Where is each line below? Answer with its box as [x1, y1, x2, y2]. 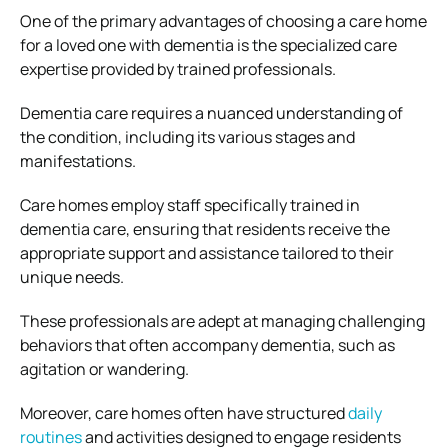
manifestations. [20, 149, 136, 172]
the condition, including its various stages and [20, 125, 355, 148]
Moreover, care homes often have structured [20, 401, 348, 424]
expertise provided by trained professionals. [20, 57, 336, 80]
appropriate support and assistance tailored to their [20, 241, 394, 264]
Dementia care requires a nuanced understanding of [20, 101, 403, 124]
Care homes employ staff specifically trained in [20, 193, 360, 216]
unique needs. [20, 265, 124, 288]
